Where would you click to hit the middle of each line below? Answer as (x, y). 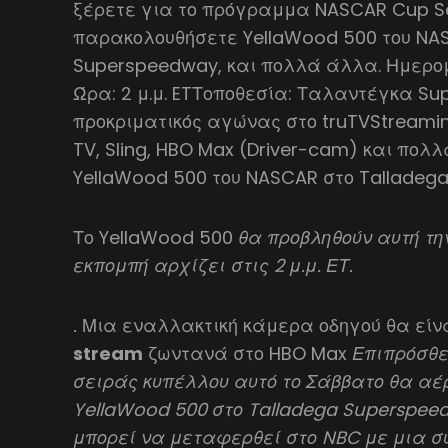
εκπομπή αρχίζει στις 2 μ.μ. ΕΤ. (213, 265)
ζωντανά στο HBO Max (248, 353)
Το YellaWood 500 (153, 237)
